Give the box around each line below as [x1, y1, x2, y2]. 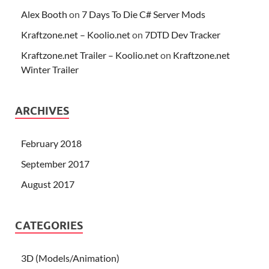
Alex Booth [21, 8, 67, 20]
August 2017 [21, 178, 74, 190]
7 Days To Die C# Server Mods [82, 8, 205, 20]
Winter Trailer [21, 63, 79, 75]
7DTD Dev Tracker [145, 28, 220, 40]
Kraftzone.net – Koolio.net [21, 28, 130, 40]
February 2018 [21, 137, 82, 149]
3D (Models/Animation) [21, 252, 119, 264]
